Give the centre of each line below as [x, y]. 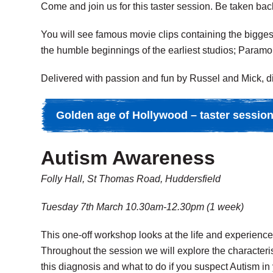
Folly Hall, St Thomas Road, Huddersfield [132, 179]
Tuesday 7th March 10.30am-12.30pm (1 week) [142, 207]
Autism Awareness [128, 158]
